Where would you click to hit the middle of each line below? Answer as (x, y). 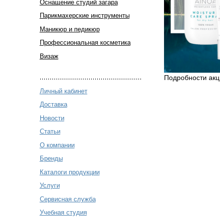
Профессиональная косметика (85, 43)
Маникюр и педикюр (69, 29)
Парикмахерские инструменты (84, 16)
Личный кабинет (63, 91)
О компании (57, 145)
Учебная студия (63, 213)
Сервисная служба (68, 199)
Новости (52, 118)
